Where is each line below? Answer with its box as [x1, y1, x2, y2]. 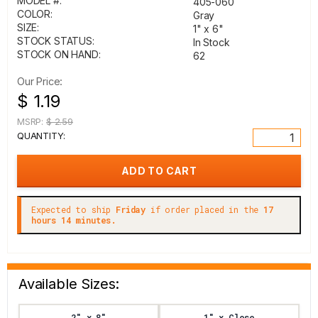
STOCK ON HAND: [17, 48, 101, 60]
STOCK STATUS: [17, 35, 94, 47]
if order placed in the [146, 204, 264, 215]
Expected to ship [31, 204, 116, 215]
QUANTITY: [17, 130, 65, 141]
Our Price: [17, 75, 63, 87]
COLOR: [17, 8, 53, 20]
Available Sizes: [18, 275, 120, 292]
